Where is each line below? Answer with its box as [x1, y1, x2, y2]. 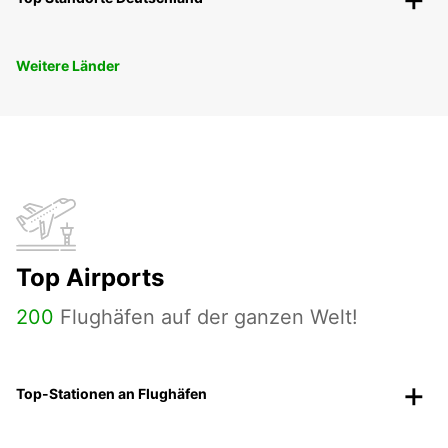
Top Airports [16, 263, 164, 293]
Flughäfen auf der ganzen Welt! [54, 305, 358, 330]
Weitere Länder [16, 57, 120, 75]
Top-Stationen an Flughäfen [16, 385, 207, 403]
